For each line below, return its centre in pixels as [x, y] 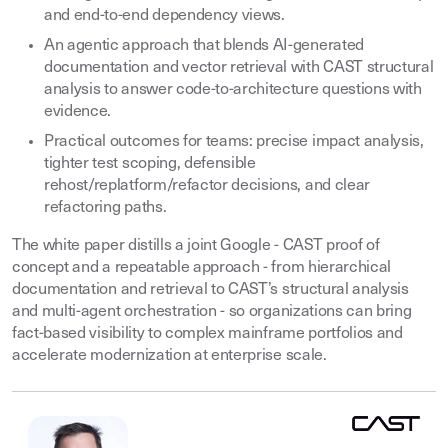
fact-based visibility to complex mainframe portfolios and [207, 334]
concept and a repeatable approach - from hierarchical [202, 268]
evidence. [78, 112]
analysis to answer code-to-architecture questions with [233, 90]
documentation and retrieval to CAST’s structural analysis [210, 290]
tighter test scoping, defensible [150, 164]
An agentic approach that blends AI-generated [204, 46]
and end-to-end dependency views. [164, 16]
